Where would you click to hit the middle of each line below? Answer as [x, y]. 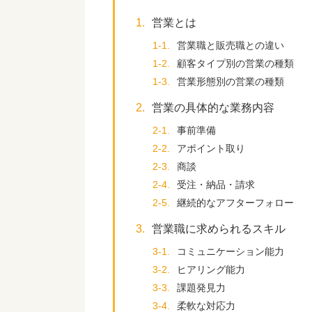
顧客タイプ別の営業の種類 [235, 63]
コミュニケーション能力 [231, 251]
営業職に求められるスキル [219, 229]
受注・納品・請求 [216, 185]
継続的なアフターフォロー [235, 203]
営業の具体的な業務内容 [213, 108]
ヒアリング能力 [211, 270]
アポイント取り [211, 148]
